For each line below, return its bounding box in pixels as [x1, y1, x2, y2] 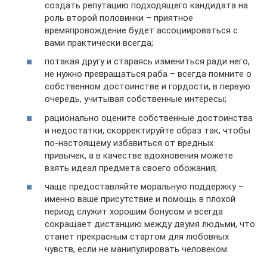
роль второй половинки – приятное [45, 12, 193, 23]
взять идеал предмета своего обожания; [45, 162, 217, 173]
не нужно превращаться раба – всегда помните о [45, 69, 252, 79]
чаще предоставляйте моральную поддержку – [45, 181, 244, 192]
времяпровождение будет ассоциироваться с [45, 24, 238, 36]
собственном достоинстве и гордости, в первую [45, 81, 250, 92]
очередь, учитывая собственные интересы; [45, 94, 226, 104]
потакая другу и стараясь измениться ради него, [45, 56, 250, 67]
